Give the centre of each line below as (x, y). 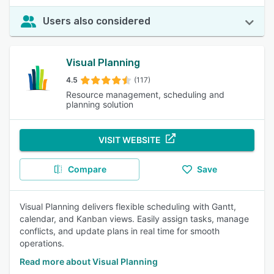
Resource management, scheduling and (145, 94)
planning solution (100, 104)
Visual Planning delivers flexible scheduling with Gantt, (128, 206)
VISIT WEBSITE (130, 140)
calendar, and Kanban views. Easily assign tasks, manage (134, 219)
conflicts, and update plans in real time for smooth (120, 231)
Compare (87, 169)
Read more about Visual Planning (89, 261)
